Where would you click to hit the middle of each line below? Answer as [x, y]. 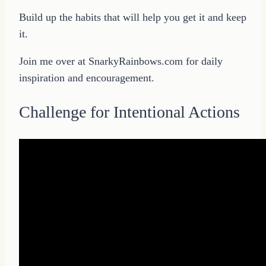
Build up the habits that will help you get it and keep [133, 18]
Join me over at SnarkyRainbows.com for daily [121, 61]
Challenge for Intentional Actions [129, 112]
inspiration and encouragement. [87, 78]
